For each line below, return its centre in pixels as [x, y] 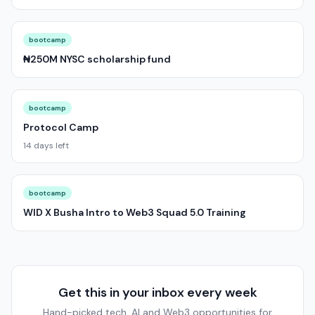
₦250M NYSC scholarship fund [97, 59]
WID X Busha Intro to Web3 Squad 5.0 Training [135, 212]
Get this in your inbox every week [157, 292]
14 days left [46, 146]
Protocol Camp [61, 127]
